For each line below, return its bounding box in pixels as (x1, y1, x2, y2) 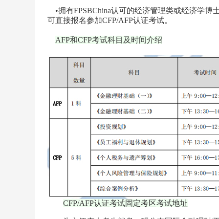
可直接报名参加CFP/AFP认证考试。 (47, 16, 172, 24)
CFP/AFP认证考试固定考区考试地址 (63, 199, 188, 207)
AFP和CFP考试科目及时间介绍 (55, 36, 162, 44)
